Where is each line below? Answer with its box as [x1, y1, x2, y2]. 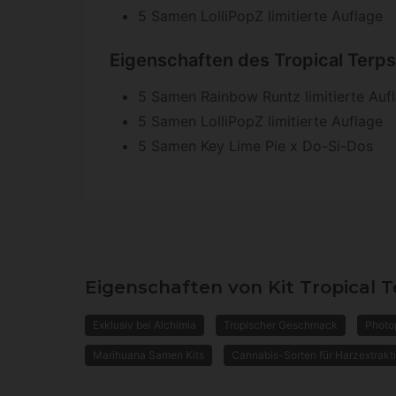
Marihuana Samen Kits [93, 348, 204, 362]
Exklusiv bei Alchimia [93, 318, 196, 332]
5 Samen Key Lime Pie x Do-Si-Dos [138, 137, 373, 156]
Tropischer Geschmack [224, 318, 338, 332]
